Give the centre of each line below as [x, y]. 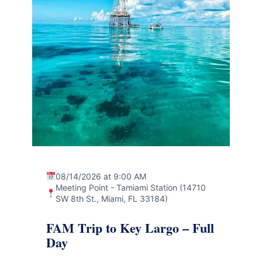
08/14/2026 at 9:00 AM [101, 176]
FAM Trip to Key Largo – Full [130, 227]
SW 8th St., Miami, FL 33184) [111, 198]
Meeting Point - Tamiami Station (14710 [130, 187]
